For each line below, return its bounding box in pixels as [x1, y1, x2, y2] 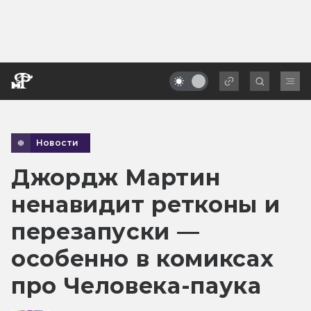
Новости [36, 137, 79, 148]
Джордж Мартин [11, 163, 221, 191]
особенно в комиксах [11, 244, 274, 272]
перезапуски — [11, 217, 200, 245]
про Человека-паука [11, 271, 262, 299]
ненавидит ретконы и [11, 190, 280, 218]
